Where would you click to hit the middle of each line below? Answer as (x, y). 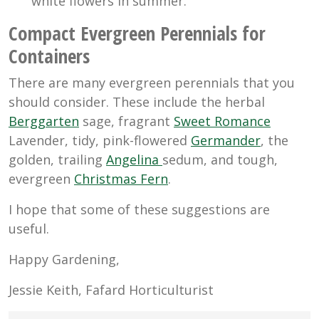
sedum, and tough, (220, 160)
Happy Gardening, (64, 260)
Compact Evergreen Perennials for (137, 33)
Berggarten (44, 121)
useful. (29, 229)
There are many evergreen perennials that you (152, 83)
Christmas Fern (121, 179)
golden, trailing (57, 160)
